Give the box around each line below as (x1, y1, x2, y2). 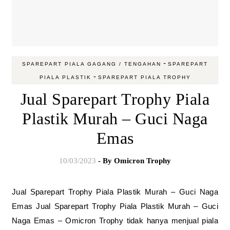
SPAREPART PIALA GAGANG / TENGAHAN (22, 61, 161, 67)
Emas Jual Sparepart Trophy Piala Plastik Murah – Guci (12, 202, 218, 210)
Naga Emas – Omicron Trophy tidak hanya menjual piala (12, 216, 218, 225)
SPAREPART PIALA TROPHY (98, 74, 191, 80)
